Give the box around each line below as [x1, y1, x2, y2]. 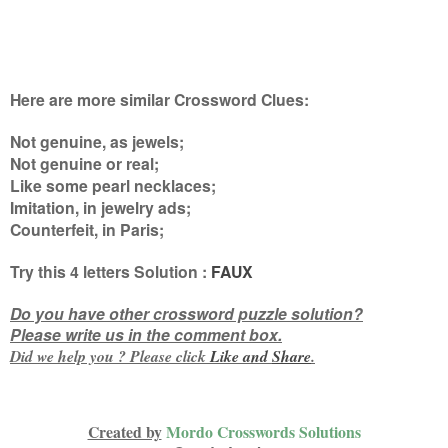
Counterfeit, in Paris [10, 217, 159, 241]
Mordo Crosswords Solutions [165, 419, 361, 443]
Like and [210, 344, 272, 367]
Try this [10, 259, 70, 283]
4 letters [70, 259, 134, 283]
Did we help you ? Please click [10, 344, 210, 367]
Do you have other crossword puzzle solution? [10, 301, 363, 325]
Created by [87, 419, 162, 443]
